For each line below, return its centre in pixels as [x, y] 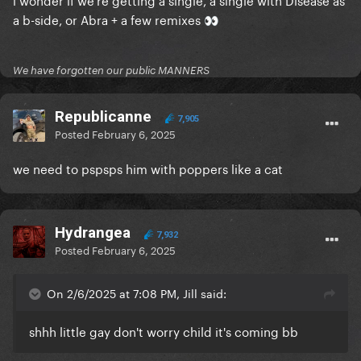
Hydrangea [93, 233]
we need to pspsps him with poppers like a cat [148, 168]
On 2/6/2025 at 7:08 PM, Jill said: [137, 293]
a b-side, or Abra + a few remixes [108, 19]
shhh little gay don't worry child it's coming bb [164, 331]
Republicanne [103, 117]
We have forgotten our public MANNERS [111, 71]
